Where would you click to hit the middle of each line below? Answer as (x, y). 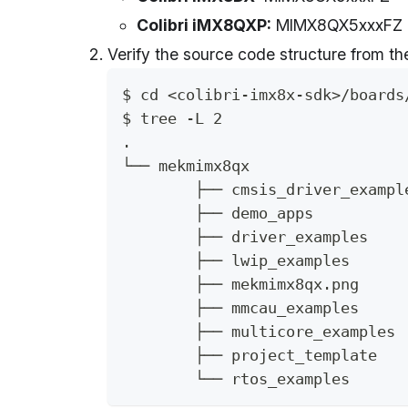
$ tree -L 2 (172, 119)
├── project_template (286, 356)
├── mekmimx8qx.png (277, 285)
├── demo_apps (254, 214)
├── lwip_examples (272, 261)
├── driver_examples (281, 237)
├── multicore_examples (295, 332)
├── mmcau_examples (277, 308)
